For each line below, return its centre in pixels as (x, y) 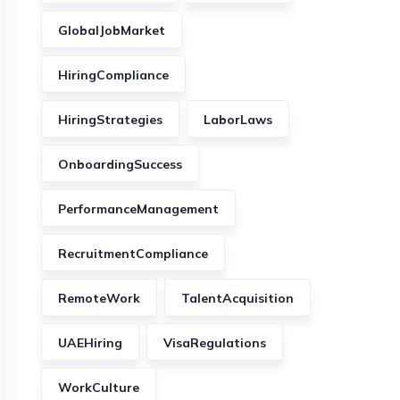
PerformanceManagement (138, 209)
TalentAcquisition (237, 298)
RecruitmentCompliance (133, 254)
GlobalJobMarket (112, 30)
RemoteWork (99, 298)
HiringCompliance (113, 75)
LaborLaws (238, 120)
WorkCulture (99, 387)
